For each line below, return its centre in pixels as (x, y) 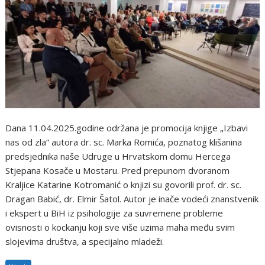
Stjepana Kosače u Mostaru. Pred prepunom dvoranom (118, 170)
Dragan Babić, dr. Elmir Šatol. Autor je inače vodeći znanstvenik (132, 198)
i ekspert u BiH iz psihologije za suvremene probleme (114, 213)
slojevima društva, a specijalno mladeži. (85, 241)
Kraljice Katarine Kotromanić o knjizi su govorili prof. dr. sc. (124, 184)
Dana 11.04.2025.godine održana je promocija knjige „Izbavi (127, 127)
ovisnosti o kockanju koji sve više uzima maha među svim (120, 227)
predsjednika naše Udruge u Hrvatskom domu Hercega (118, 156)
